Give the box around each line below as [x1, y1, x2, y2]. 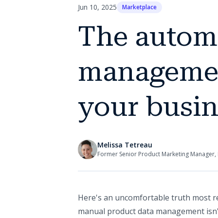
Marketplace [122, 2, 157, 11]
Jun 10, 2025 [78, 2, 117, 12]
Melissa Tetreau [97, 140, 152, 150]
